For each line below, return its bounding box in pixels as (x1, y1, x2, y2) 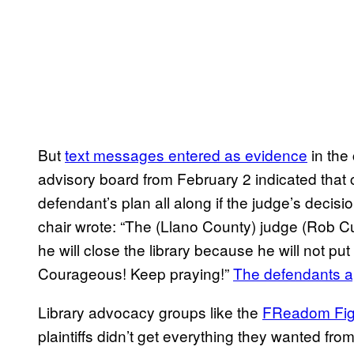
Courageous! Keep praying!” (38, 262, 233, 284)
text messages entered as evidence (65, 144, 307, 166)
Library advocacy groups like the (38, 301, 262, 323)
